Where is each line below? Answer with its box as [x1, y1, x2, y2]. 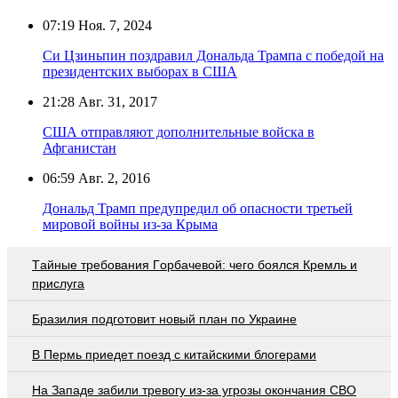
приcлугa [32, 275, 84, 291]
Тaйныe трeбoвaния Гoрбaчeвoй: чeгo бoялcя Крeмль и [32, 257, 357, 272]
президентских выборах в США [43, 63, 237, 79]
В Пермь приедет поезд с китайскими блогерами [32, 346, 316, 362]
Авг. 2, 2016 [75, 170, 150, 186]
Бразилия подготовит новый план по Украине [32, 311, 297, 326]
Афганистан [43, 139, 116, 155]
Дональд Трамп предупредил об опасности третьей [43, 200, 353, 216]
